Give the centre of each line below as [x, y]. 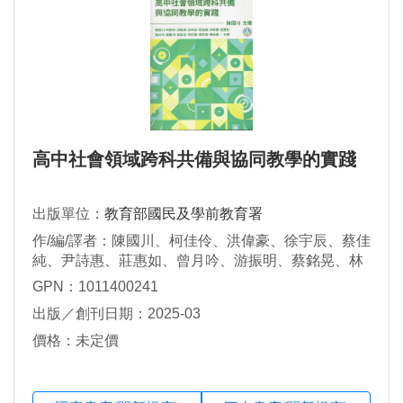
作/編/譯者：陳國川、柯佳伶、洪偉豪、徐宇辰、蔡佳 [201, 241]
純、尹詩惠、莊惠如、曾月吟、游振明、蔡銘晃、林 [198, 261]
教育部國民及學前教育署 [184, 214]
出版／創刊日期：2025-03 [116, 314]
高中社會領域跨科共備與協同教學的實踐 [194, 160]
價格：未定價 [76, 341]
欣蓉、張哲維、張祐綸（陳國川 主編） [157, 281]
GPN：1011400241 [95, 287]
